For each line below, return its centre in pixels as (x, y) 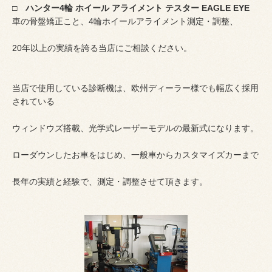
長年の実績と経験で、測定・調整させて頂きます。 (110, 181)
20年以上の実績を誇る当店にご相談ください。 (102, 48)
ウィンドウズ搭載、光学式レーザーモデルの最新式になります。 (135, 128)
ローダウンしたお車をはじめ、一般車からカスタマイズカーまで (135, 155)
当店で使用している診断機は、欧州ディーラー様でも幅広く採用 (135, 88)
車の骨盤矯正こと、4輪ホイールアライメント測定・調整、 (125, 21)
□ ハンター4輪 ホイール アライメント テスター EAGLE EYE (131, 8)
